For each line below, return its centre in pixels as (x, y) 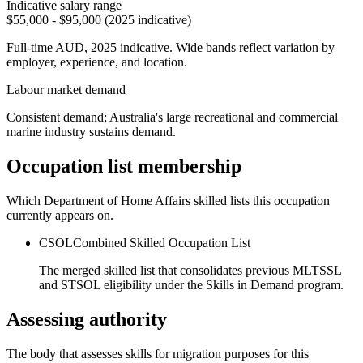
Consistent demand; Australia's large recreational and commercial (172, 117)
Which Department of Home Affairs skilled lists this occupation (168, 200)
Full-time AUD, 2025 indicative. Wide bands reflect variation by (171, 47)
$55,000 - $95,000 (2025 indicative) (99, 19)
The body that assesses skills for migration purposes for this (158, 353)
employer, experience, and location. (97, 62)
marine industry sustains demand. (91, 131)
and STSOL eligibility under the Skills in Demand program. (191, 284)
